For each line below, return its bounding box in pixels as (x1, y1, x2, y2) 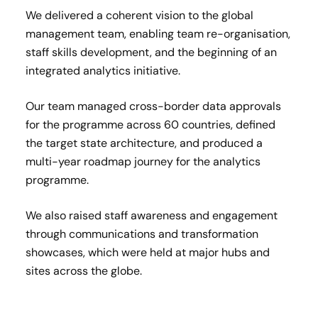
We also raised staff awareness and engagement (26, 208, 278, 223)
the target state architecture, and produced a (26, 136, 263, 150)
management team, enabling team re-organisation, (26, 26, 290, 41)
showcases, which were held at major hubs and (26, 245, 270, 260)
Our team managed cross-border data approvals (26, 99, 281, 114)
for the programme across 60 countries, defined (26, 117, 275, 132)
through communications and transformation (26, 226, 258, 241)
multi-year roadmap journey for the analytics (26, 154, 261, 169)
